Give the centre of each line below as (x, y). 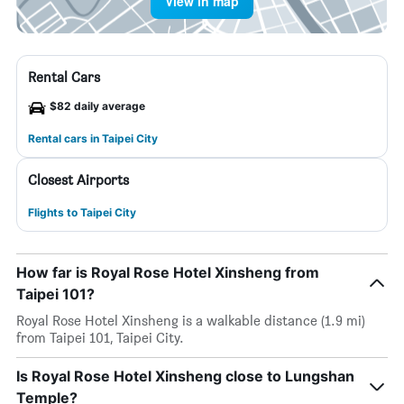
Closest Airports (78, 180)
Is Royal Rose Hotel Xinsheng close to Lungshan (185, 376)
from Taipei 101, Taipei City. (100, 338)
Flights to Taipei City (82, 212)
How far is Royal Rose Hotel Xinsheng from (168, 272)
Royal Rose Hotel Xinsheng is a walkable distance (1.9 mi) (191, 321)
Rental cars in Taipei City (93, 138)
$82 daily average (97, 106)
